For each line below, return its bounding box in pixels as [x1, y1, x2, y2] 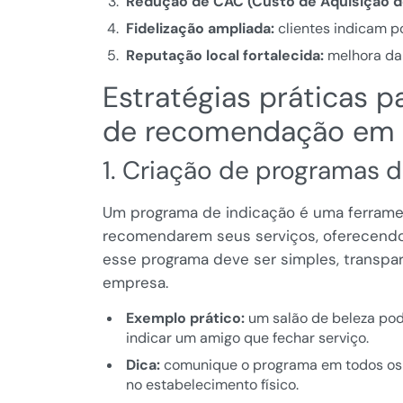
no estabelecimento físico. [125, 375, 299, 395]
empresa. [103, 273, 168, 293]
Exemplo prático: [125, 309, 245, 328]
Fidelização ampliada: [125, 19, 274, 39]
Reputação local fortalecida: [125, 46, 324, 66]
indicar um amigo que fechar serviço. [125, 328, 369, 348]
